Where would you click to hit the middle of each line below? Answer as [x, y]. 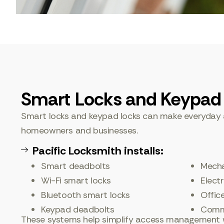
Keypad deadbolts [78, 209]
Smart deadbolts [75, 166]
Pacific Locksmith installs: [98, 151]
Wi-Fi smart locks [76, 180]
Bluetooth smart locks [85, 195]
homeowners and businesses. [79, 130]
